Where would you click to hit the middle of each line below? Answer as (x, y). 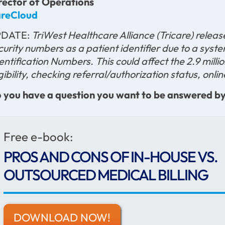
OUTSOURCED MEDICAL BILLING (106, 175)
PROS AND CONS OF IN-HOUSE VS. (111, 156)
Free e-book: (39, 136)
